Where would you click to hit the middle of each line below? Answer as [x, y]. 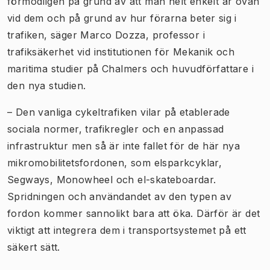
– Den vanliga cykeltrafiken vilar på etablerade [119, 112]
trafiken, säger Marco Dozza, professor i [106, 35]
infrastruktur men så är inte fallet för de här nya [124, 146]
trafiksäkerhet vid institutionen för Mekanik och [121, 52]
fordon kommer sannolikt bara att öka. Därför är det [134, 213]
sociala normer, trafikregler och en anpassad [116, 129]
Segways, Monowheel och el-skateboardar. [112, 179]
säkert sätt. [34, 247]
